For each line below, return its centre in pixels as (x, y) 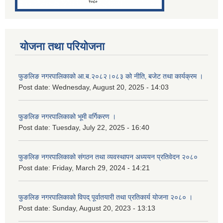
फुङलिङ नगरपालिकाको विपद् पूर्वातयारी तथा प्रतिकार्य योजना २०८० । (106, 197)
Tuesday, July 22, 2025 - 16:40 (101, 128)
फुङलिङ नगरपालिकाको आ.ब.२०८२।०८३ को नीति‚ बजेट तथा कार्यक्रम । (111, 76)
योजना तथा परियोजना (62, 47)
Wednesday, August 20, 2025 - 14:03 (111, 87)
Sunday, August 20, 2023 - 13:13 (104, 208)
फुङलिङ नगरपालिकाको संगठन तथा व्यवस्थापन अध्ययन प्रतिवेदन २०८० (108, 157)
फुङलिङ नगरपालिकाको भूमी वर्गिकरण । (67, 117)
